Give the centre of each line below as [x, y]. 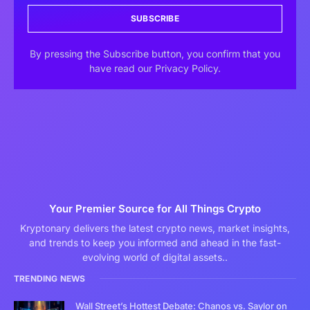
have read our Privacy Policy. [155, 68]
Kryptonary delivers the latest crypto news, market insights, [155, 228]
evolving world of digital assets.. [155, 257]
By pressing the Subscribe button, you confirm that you [155, 53]
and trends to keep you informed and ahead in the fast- [155, 242]
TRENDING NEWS [50, 278]
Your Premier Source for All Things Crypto [155, 208]
